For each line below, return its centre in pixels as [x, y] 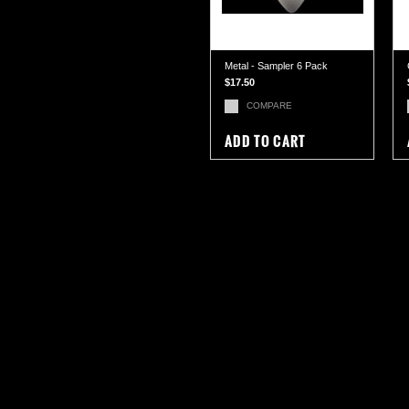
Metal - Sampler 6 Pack [276, 66]
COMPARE [269, 105]
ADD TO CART [265, 141]
